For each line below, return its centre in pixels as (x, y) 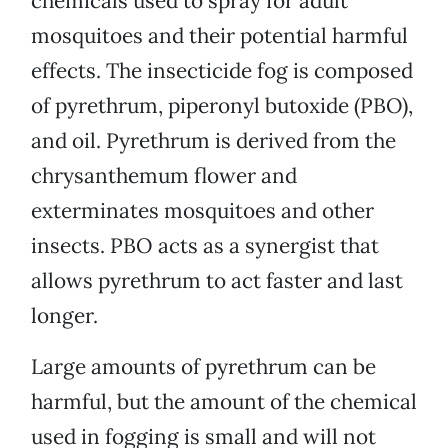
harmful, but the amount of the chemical (224, 402)
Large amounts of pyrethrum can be (203, 367)
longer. (64, 316)
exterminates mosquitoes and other (202, 211)
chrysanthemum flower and (164, 176)
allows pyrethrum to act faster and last (217, 281)
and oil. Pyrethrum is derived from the (213, 141)
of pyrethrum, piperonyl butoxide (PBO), (222, 106)
